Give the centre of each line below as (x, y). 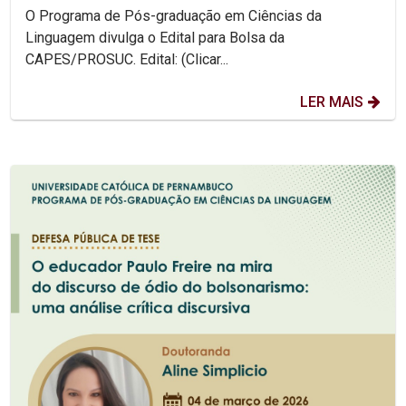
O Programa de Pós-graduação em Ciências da (174, 16)
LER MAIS (332, 102)
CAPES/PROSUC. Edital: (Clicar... (184, 60)
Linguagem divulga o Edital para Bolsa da (155, 38)
